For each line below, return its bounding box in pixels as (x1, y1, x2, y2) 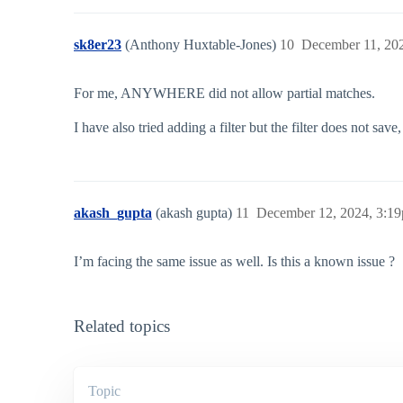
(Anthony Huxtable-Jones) (125, 37, 280, 53)
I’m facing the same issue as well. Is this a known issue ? (74, 254, 395, 270)
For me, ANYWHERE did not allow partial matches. (74, 85, 375, 102)
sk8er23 (74, 37, 121, 53)
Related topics (74, 317, 170, 336)
